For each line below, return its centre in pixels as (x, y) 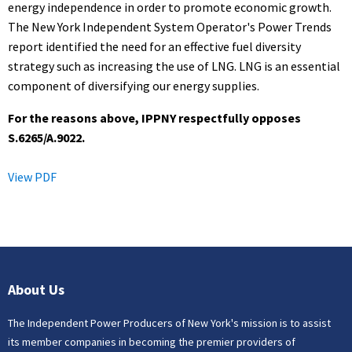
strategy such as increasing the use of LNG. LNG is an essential (174, 66)
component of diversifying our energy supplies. (134, 85)
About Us (36, 289)
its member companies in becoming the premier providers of (152, 341)
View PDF (32, 176)
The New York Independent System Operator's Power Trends (170, 26)
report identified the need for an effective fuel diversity (154, 46)
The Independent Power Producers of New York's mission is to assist (169, 323)
